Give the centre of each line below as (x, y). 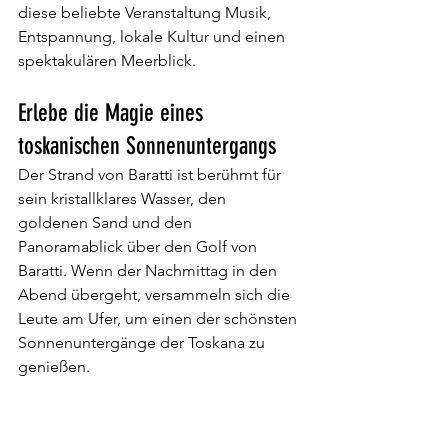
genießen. (54, 366)
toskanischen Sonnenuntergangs (147, 146)
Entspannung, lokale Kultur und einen (153, 36)
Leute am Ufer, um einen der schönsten (159, 318)
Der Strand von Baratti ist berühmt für (151, 174)
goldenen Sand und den (107, 222)
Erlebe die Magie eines (113, 113)
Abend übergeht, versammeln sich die (156, 294)
